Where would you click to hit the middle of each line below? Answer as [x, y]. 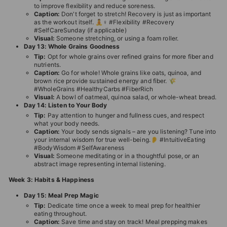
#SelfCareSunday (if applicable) [80, 30]
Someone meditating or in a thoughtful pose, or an [127, 156]
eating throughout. [61, 214]
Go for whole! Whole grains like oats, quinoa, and [130, 73]
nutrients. [48, 65]
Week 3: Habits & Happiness [52, 180]
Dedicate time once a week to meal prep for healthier [123, 205]
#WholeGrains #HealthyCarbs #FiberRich [94, 89]
